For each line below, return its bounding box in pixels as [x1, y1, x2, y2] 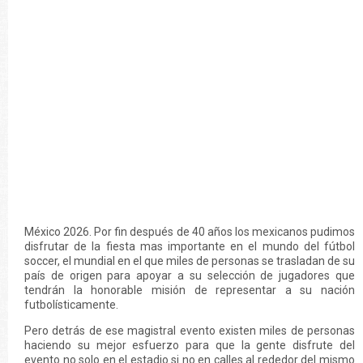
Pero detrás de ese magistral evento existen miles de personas [24, 324, 355, 337]
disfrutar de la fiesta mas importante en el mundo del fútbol [24, 240, 355, 253]
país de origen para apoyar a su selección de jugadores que [24, 269, 355, 282]
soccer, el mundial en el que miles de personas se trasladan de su [24, 254, 355, 267]
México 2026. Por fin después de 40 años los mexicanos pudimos [24, 225, 355, 238]
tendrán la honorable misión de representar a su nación [24, 284, 355, 297]
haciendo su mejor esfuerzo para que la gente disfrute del [24, 339, 355, 352]
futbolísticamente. [24, 298, 118, 311]
